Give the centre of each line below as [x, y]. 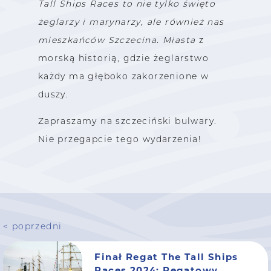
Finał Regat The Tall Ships [166, 256]
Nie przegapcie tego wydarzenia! [120, 139]
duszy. [53, 94]
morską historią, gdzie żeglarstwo [123, 58]
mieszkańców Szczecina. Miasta [117, 40]
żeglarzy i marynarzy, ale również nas [131, 21]
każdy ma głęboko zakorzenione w [123, 76]
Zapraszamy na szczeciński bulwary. [127, 121]
